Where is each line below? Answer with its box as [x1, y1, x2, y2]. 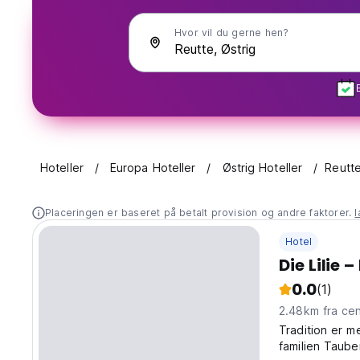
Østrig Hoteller [222, 161, 303, 175]
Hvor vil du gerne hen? [174, 27, 289, 39]
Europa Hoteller [109, 161, 196, 175]
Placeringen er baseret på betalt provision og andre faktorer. [45, 207, 355, 219]
